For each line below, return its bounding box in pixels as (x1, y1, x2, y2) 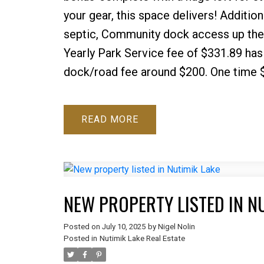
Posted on (63, 222, 102, 231)
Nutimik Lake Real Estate (99, 233, 185, 243)
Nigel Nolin (157, 222, 195, 231)
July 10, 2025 (101, 222, 146, 231)
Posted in (63, 233, 97, 243)
